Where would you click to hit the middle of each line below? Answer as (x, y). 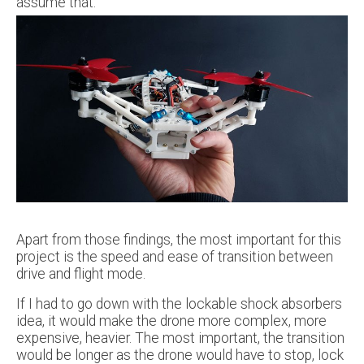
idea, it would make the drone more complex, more (171, 321)
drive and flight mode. (81, 273)
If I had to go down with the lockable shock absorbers (179, 303)
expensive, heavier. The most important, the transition (180, 338)
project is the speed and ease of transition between (175, 256)
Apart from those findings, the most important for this (179, 239)
